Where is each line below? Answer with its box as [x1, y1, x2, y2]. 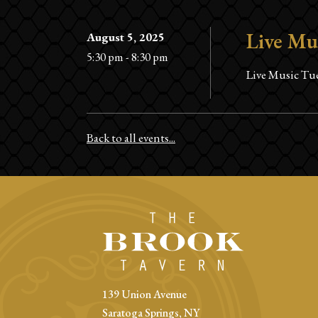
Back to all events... [87, 129, 175, 146]
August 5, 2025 [87, 28, 165, 45]
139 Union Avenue [102, 287, 187, 302]
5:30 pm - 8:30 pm [87, 48, 168, 65]
